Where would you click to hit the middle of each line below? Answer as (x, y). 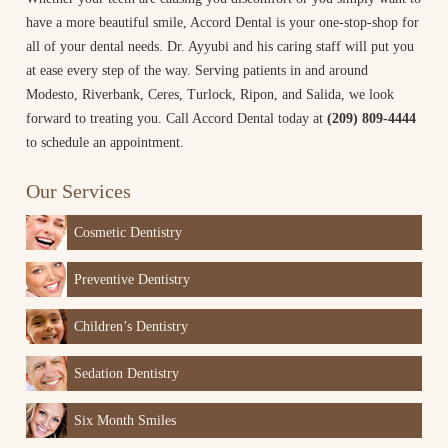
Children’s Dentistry (130, 326)
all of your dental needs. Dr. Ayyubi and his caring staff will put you (220, 46)
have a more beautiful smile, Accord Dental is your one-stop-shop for (222, 22)
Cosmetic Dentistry (127, 232)
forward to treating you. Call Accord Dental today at (176, 118)
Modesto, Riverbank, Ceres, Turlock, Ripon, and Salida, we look (210, 94)
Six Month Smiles (124, 420)
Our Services (78, 190)
